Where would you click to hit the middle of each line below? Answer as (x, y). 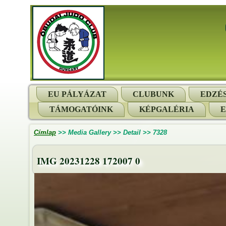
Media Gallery (90, 132)
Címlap (45, 132)
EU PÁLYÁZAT (77, 94)
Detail (132, 132)
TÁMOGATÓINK (81, 109)
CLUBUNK (153, 94)
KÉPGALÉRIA (167, 109)
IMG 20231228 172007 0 (89, 161)
